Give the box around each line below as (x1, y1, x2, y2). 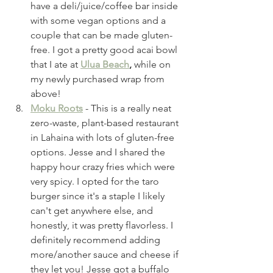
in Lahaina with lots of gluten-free (30, 131, 177, 143)
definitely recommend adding (30, 233, 163, 246)
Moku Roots (30, 102, 83, 114)
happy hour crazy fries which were (30, 160, 177, 172)
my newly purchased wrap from (30, 73, 167, 85)
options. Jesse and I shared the (30, 146, 168, 158)
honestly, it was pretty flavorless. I (30, 219, 175, 231)
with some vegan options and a (30, 14, 168, 26)
